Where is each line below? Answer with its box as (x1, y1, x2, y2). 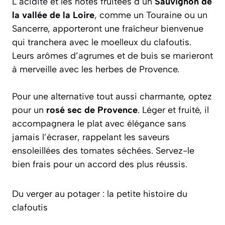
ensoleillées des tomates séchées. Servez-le (12, 145, 194, 156)
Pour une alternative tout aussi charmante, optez (12, 90, 212, 102)
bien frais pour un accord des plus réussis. (12, 158, 187, 170)
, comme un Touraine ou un (94, 9, 207, 21)
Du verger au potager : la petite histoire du (12, 188, 187, 199)
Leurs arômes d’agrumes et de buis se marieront (12, 50, 213, 61)
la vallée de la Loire (12, 9, 94, 21)
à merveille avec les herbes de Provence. (12, 63, 179, 75)
